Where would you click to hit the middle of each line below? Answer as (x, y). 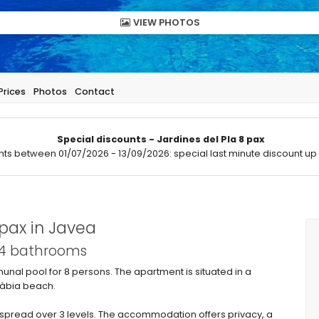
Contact (95, 91)
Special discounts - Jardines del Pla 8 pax (161, 139)
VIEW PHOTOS (166, 22)
